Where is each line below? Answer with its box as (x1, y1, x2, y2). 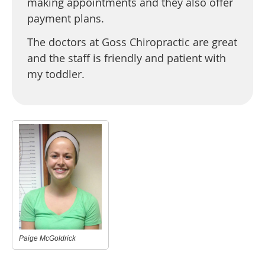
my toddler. (27, 66, 85, 81)
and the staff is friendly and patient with (27, 50, 226, 65)
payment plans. (27, 11, 104, 25)
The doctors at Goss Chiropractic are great (27, 34, 237, 49)
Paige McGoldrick (19, 234, 76, 243)
